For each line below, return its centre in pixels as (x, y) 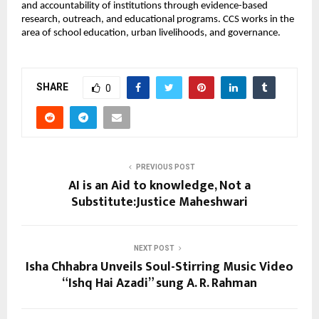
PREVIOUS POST (165, 167)
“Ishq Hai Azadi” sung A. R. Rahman (159, 284)
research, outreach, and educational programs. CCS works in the (158, 20)
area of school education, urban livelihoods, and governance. (152, 33)
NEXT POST (154, 249)
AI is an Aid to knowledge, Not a (159, 186)
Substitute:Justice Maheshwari (159, 203)
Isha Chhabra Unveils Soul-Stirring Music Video (159, 267)
